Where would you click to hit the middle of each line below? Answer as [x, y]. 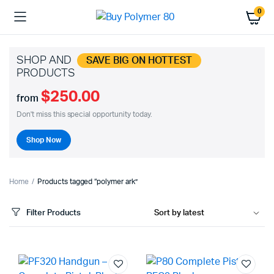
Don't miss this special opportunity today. [84, 114]
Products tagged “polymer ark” [87, 182]
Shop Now [44, 140]
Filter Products [54, 213]
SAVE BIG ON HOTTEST [139, 61]
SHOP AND [45, 61]
